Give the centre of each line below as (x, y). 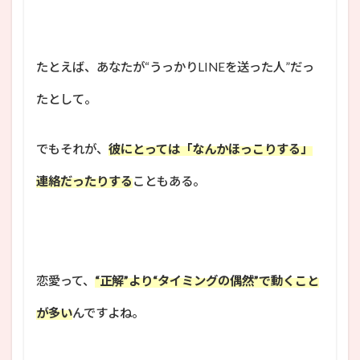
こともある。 (169, 180)
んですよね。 (108, 312)
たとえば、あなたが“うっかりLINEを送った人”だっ (175, 66)
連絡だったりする (84, 180)
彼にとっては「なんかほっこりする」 (211, 148)
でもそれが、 (72, 148)
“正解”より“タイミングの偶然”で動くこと (207, 280)
